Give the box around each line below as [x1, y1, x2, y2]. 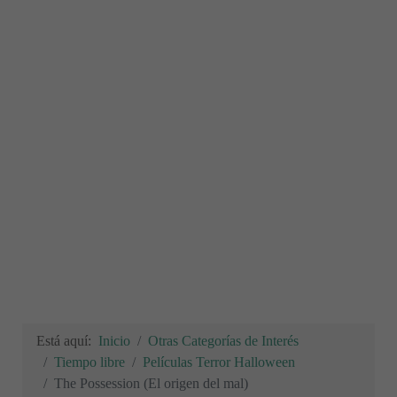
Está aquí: [36, 333, 98, 348]
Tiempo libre [54, 354, 125, 370]
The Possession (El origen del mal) [54, 376, 248, 391]
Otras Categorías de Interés [148, 333, 299, 348]
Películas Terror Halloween [143, 354, 295, 370]
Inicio [98, 333, 130, 348]
